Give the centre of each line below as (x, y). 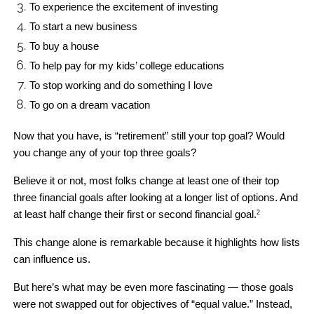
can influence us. (54, 259)
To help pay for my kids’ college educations (127, 66)
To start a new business (83, 26)
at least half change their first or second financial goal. (135, 214)
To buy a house (64, 46)
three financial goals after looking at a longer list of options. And (156, 197)
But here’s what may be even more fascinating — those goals (154, 287)
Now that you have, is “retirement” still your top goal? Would (149, 136)
